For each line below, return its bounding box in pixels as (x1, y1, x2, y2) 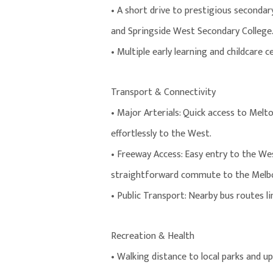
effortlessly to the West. (111, 126, 211, 143)
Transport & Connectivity (111, 84, 216, 101)
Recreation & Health (111, 228, 194, 245)
